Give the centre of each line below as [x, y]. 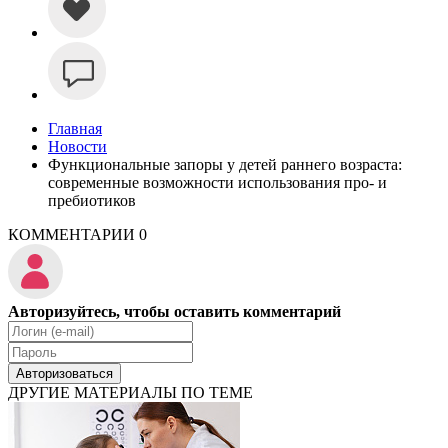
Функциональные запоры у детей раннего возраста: [225, 164]
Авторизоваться [64, 373]
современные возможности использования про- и [217, 182]
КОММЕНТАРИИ [73, 234]
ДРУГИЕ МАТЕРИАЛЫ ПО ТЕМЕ [130, 392]
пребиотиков [92, 200]
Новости [77, 146]
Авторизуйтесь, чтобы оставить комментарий [174, 311]
